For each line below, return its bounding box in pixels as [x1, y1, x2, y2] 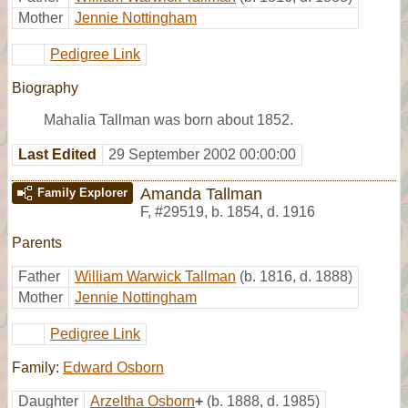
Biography [12, 79, 78, 96]
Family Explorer [37, 185, 127, 199]
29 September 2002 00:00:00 [108, 146, 296, 162]
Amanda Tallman [140, 183, 262, 203]
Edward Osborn [63, 359, 164, 375]
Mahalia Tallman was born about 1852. [44, 111, 293, 127]
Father [18, 268, 60, 284]
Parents [12, 234, 62, 250]
